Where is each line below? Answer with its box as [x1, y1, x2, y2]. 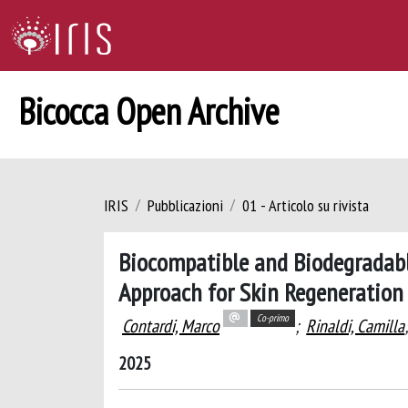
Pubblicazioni [148, 195, 223, 216]
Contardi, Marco [122, 314, 219, 338]
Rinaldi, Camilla [306, 314, 405, 338]
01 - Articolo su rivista [242, 195, 369, 216]
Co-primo [256, 311, 289, 325]
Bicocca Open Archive [18, 87, 280, 135]
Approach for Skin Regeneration [118, 275, 403, 309]
